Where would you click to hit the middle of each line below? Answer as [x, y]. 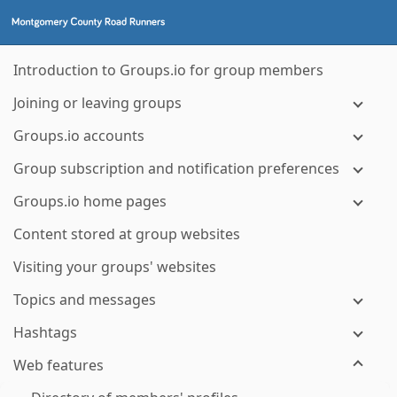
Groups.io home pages [90, 201]
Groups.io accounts [79, 136]
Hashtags [45, 332]
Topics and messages [85, 300]
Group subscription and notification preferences [176, 168]
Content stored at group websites [127, 234]
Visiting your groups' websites [115, 267]
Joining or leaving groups [97, 103]
